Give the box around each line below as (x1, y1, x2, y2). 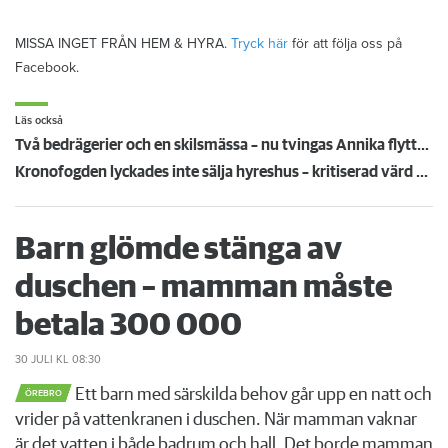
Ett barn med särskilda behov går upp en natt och (72, 385, 432, 404)
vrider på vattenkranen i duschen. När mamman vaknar (15, 410, 417, 429)
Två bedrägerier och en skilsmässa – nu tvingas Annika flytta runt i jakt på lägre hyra (417, 136, 429, 153)
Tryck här (231, 34, 288, 52)
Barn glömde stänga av (15, 233, 342, 266)
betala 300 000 (15, 309, 242, 342)
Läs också (15, 113, 63, 127)
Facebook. (15, 58, 79, 76)
